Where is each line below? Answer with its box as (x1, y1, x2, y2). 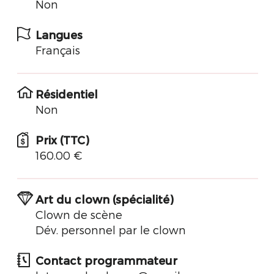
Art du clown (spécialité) (35, 193, 173, 206)
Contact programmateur (35, 254, 177, 267)
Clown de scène (35, 208, 122, 221)
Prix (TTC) (35, 133, 89, 146)
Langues (35, 28, 83, 41)
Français (35, 43, 80, 56)
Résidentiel (35, 87, 98, 100)
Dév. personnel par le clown (35, 223, 186, 236)
